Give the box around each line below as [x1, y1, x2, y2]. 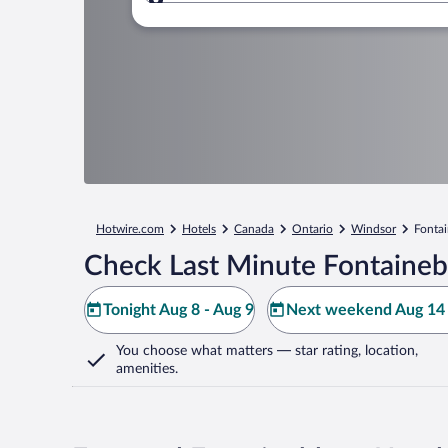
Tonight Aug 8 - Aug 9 [103, 302, 254, 318]
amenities [116, 362, 175, 376]
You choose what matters [116, 344, 273, 358]
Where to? [188, 3, 262, 20]
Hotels [182, 223, 216, 235]
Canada [234, 223, 274, 235]
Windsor [351, 223, 396, 235]
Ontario [292, 223, 333, 235]
